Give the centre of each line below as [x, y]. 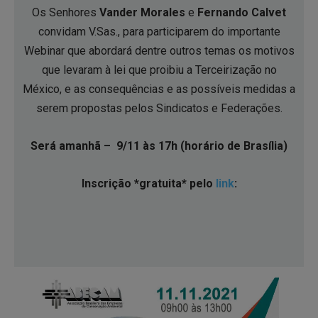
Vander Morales [142, 12]
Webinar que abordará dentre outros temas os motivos [159, 51]
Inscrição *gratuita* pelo [148, 183]
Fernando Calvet [242, 12]
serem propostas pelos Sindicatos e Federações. [159, 108]
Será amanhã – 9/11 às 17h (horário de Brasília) [159, 146]
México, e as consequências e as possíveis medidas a [159, 89]
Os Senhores [66, 12]
